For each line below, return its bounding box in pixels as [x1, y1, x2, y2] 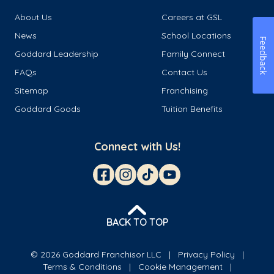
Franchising [161, 85, 208, 97]
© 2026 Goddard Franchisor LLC [30, 249, 161, 261]
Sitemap [15, 85, 48, 97]
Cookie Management [138, 261, 223, 273]
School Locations [161, 30, 231, 42]
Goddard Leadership [15, 48, 98, 60]
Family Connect [161, 48, 225, 60]
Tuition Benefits [161, 103, 223, 115]
